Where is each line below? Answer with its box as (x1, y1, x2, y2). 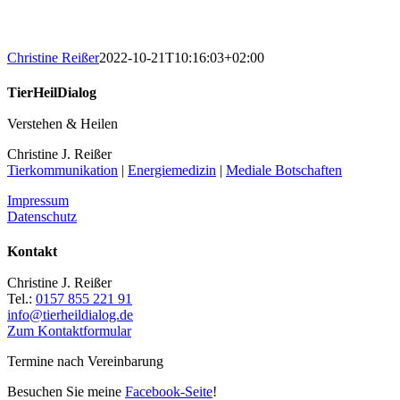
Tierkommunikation (7, 162, 118, 178)
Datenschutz (7, 208, 77, 224)
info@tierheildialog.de (7, 307, 133, 323)
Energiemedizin (128, 162, 216, 178)
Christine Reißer (7, 49, 99, 65)
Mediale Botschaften (226, 162, 342, 178)
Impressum (7, 192, 69, 208)
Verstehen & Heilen (7, 115, 118, 131)
